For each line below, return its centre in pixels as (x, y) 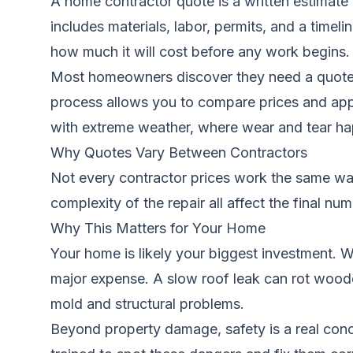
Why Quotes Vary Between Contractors (179, 152)
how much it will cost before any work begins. (200, 52)
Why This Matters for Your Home (158, 228)
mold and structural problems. (147, 304)
